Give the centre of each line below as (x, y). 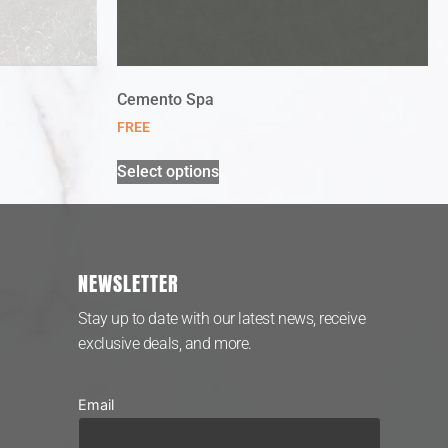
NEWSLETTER (129, 283)
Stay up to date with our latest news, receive (222, 318)
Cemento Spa (165, 99)
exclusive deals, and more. (165, 343)
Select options (168, 171)
